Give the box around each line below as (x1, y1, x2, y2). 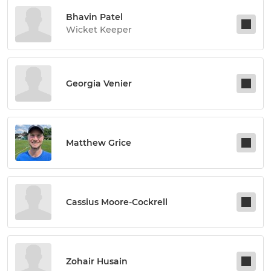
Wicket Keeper (66, 24, 132, 35)
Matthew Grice (66, 137, 131, 148)
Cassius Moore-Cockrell (66, 197, 168, 207)
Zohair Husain (66, 256, 128, 267)
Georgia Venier (66, 78, 132, 89)
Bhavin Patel (66, 11, 123, 22)
